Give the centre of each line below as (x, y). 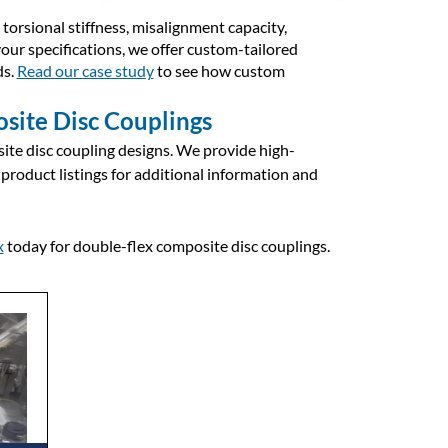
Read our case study (85, 70)
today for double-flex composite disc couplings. (166, 245)
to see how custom (219, 70)
